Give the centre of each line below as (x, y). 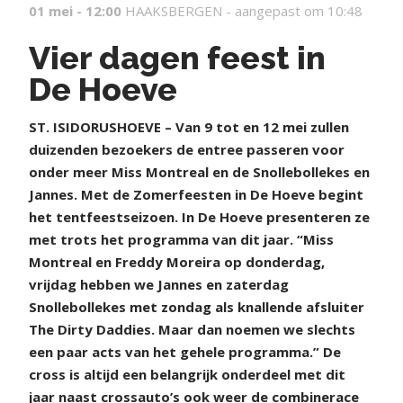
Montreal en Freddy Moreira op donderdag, (177, 261)
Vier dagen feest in (177, 57)
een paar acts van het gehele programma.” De (185, 351)
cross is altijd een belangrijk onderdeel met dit (187, 374)
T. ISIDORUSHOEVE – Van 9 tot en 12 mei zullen (193, 126)
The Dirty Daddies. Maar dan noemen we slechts (192, 329)
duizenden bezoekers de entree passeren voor (187, 149)
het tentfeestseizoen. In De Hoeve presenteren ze (199, 216)
